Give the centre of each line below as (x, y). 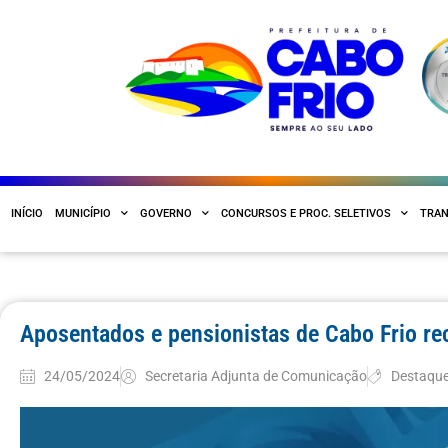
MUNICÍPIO (83, 213)
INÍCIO (27, 213)
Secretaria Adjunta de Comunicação (255, 376)
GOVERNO (166, 213)
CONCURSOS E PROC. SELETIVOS (306, 213)
